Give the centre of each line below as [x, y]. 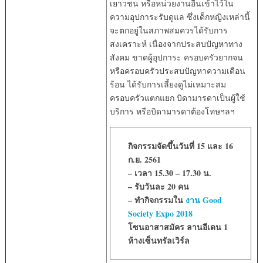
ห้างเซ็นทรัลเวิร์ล [159, 240]
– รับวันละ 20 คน [158, 186]
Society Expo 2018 [160, 213]
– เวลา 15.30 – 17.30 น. [169, 173]
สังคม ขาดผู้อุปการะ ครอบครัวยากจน [176, 57]
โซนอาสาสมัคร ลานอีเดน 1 [178, 227]
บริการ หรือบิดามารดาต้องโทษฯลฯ [172, 111]
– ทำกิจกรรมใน [156, 200]
